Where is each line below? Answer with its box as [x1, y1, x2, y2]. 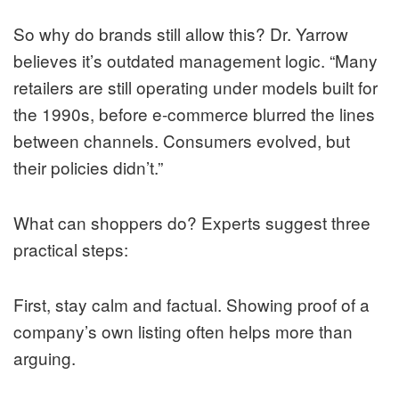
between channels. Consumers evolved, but [13, 128, 350, 153]
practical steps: [13, 237, 128, 262]
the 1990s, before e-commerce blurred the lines [13, 102, 375, 126]
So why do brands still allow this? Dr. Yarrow [13, 21, 348, 46]
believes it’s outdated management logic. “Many [13, 48, 378, 73]
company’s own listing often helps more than [13, 319, 353, 344]
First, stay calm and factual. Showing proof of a [13, 292, 370, 317]
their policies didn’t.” [13, 155, 163, 180]
